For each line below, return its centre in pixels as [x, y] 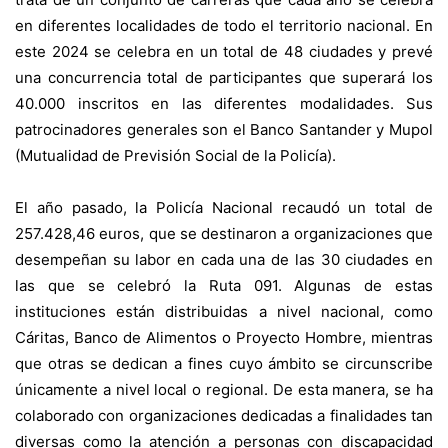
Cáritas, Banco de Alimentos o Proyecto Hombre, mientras [224, 337]
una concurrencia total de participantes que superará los [224, 77]
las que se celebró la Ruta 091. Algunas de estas [224, 285]
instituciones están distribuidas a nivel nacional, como [224, 311]
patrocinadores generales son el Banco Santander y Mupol [224, 129]
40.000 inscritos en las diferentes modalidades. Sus [224, 103]
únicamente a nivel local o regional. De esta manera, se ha [224, 389]
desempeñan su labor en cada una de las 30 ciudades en [224, 259]
